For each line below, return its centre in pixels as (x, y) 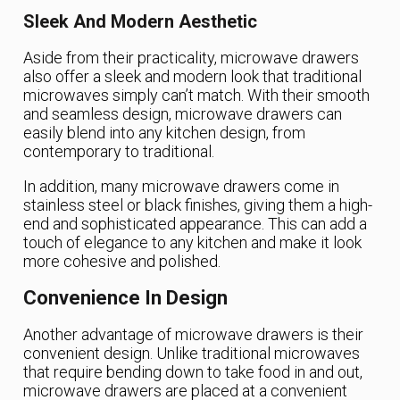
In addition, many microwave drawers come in (182, 187)
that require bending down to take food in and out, (193, 372)
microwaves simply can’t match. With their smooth (197, 96)
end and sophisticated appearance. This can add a (196, 224)
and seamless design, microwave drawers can (183, 114)
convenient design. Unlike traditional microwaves (192, 354)
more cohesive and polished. (122, 262)
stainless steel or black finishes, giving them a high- (198, 205)
